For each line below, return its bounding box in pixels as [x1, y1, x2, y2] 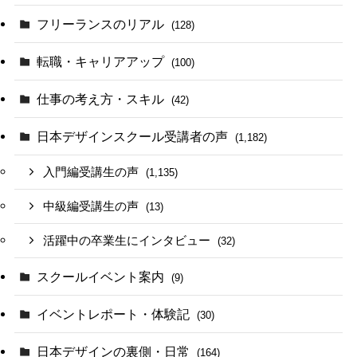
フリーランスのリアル [37, 16, 168, 31]
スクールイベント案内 [37, 269, 168, 284]
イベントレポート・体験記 [37, 306, 194, 321]
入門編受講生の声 [43, 166, 143, 179]
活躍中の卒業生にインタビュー [43, 233, 214, 247]
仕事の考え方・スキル [37, 92, 168, 107]
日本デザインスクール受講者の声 [37, 129, 232, 144]
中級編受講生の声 [43, 200, 143, 214]
